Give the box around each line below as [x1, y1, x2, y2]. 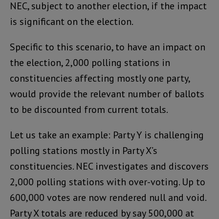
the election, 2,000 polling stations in [10, 56, 170, 69]
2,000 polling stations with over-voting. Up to [10, 175, 205, 189]
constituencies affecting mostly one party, [10, 72, 190, 85]
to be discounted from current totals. [10, 103, 168, 116]
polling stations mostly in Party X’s [10, 144, 157, 157]
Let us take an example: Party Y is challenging [10, 129, 204, 142]
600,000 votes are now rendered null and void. [10, 191, 206, 204]
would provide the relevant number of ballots [10, 88, 204, 101]
